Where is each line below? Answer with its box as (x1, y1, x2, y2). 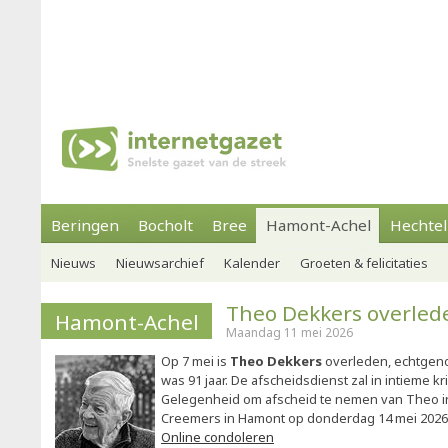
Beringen (51, 215, 119, 235)
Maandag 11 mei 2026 (226, 324, 353, 341)
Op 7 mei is (161, 352, 230, 370)
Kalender (224, 254, 280, 272)
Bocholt (138, 215, 193, 235)
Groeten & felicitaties (300, 254, 428, 272)
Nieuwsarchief (116, 254, 204, 272)
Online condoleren (161, 428, 274, 446)
